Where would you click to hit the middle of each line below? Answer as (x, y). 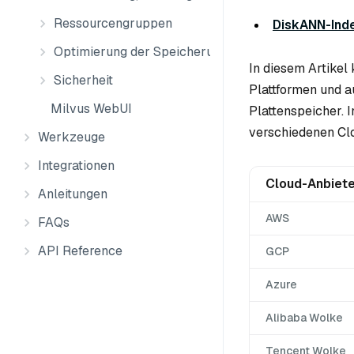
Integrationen (76, 166)
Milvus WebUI (91, 109)
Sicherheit (83, 80)
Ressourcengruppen (113, 23)
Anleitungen (73, 194)
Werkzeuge (72, 137)
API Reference (80, 251)
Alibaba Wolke (304, 318)
